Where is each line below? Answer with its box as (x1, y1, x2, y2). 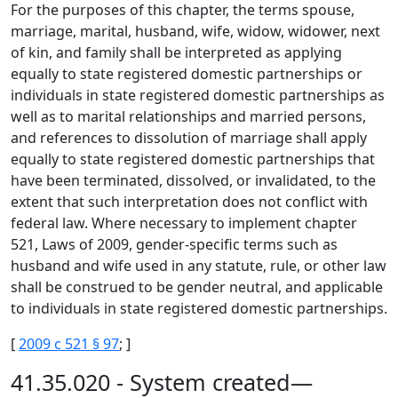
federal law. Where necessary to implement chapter (11, 213, 357, 233)
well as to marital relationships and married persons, (11, 107, 366, 126)
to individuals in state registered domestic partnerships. (11, 298, 387, 318)
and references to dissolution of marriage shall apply (11, 128, 367, 147)
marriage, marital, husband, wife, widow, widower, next (11, 21, 380, 41)
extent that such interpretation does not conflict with (11, 192, 368, 211)
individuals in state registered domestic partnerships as (11, 85, 385, 105)
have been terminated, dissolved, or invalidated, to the (11, 171, 376, 190)
